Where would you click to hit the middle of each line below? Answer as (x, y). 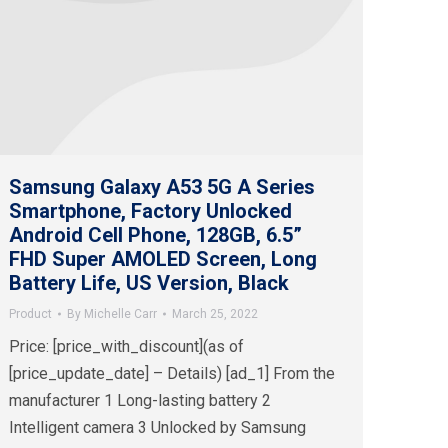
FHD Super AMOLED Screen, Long (163, 259)
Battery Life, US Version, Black (149, 283)
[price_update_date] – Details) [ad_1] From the (172, 374)
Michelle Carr (120, 314)
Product (30, 314)
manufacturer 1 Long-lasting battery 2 (140, 401)
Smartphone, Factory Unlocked (150, 211)
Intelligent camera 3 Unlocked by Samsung (157, 428)
